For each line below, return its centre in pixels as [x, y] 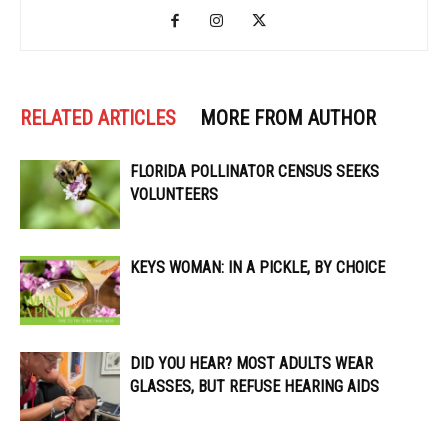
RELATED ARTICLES [98, 118]
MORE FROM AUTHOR [288, 118]
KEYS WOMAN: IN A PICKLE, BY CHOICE [257, 268]
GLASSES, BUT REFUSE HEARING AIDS [254, 387]
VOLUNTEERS [174, 195]
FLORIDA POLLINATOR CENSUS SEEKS [254, 172]
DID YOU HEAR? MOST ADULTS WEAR [251, 364]
